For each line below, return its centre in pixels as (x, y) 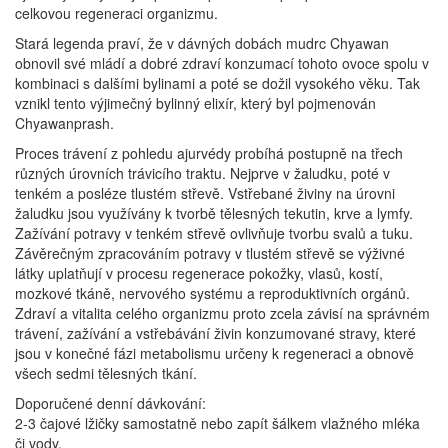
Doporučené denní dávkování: (110, 403)
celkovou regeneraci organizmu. (116, 13)
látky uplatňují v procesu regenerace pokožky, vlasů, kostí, (199, 273)
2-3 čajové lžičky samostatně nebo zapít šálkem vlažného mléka (217, 423)
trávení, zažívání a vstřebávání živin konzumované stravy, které (215, 333)
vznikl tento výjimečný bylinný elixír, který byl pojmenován (195, 103)
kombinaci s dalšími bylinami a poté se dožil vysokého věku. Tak (217, 83)
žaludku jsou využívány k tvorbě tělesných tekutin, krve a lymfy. (214, 213)
